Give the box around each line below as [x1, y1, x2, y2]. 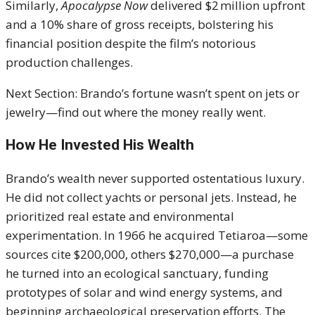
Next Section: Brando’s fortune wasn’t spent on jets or [6, 85, 300, 101]
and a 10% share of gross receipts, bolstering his [6, 16, 274, 32]
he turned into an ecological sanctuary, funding [6, 265, 269, 281]
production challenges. [6, 54, 133, 70]
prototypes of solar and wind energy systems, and [6, 284, 283, 300]
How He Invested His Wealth [6, 136, 194, 153]
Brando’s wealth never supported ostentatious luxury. [6, 170, 304, 186]
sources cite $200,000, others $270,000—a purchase [6, 246, 294, 262]
